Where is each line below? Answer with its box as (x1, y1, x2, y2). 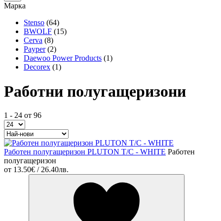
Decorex (24, 63, 50, 72)
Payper (24, 45, 45, 54)
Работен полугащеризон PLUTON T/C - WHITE (4, 147, 166, 156)
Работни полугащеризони (4, 82, 186, 100)
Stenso (24, 18, 44, 27)
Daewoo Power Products (24, 54, 102, 63)
